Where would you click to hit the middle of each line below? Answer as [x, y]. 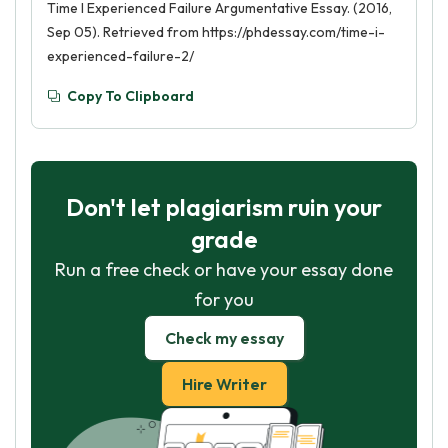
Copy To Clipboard [130, 96]
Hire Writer [224, 384]
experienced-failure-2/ [120, 56]
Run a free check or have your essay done [224, 269]
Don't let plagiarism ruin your [224, 207]
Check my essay [224, 338]
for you [224, 299]
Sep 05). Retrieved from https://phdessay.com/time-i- [216, 32]
